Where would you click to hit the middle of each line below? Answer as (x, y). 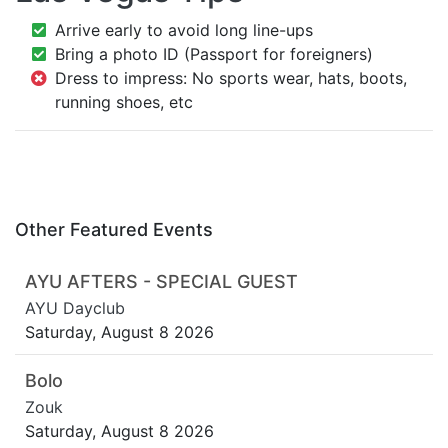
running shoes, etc (124, 102)
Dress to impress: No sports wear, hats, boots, (231, 78)
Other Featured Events (114, 230)
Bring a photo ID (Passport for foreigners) (214, 54)
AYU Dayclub (75, 308)
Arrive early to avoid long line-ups (184, 30)
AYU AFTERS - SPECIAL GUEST (161, 282)
